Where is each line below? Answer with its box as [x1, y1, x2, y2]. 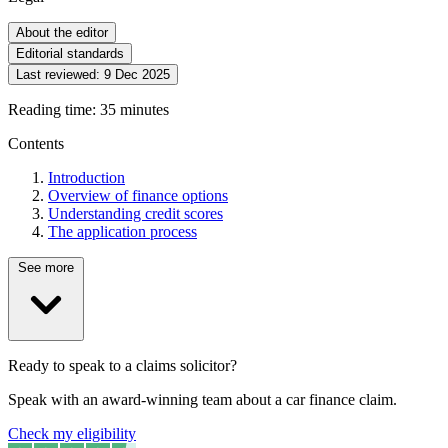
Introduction [48, 169, 125, 187]
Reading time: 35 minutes [8, 101, 169, 119]
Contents [8, 135, 64, 153]
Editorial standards [16, 46, 124, 62]
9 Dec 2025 [104, 67, 170, 83]
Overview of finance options [48, 187, 228, 205]
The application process [48, 223, 197, 241]
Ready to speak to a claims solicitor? [8, 357, 237, 375]
